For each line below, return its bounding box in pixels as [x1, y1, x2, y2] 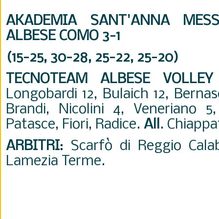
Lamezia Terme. [6, 154, 105, 169]
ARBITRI [6, 139, 60, 154]
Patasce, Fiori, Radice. [6, 117, 144, 132]
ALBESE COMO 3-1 [6, 29, 120, 44]
